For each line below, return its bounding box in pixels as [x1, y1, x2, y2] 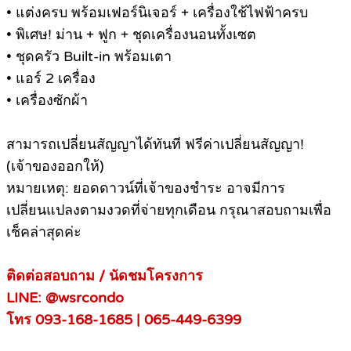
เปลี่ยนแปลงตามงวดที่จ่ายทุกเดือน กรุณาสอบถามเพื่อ [6, 201, 331, 219]
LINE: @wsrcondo [6, 289, 124, 307]
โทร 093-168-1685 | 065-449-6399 [6, 311, 241, 329]
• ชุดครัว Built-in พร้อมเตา [6, 48, 172, 66]
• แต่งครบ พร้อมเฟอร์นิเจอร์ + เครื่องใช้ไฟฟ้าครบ [6, 4, 308, 22]
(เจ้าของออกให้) [6, 157, 104, 175]
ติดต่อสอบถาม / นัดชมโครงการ [6, 267, 203, 285]
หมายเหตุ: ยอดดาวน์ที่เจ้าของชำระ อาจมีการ [6, 179, 285, 197]
